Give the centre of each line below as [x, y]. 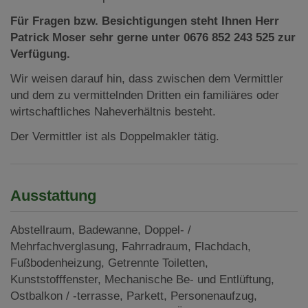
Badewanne [108, 230]
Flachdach [221, 246]
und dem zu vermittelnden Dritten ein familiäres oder [145, 95]
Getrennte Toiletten [156, 263]
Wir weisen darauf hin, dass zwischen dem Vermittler [147, 78]
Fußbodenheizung [56, 263]
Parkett [145, 296]
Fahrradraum [155, 246]
